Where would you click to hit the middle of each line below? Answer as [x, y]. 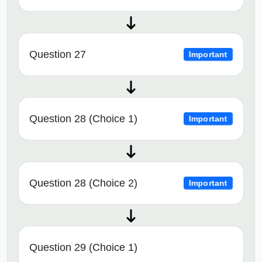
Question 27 [58, 55]
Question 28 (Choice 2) [83, 183]
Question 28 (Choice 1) [83, 119]
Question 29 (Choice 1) [83, 248]
